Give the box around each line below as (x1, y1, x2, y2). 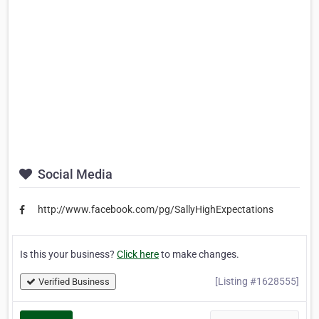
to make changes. (159, 248, 239, 260)
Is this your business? (20, 248, 117, 260)
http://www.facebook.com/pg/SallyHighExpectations (38, 204, 273, 216)
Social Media (35, 167, 113, 182)
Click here (117, 248, 159, 260)
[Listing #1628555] (215, 275, 299, 287)
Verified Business (38, 276, 110, 287)
